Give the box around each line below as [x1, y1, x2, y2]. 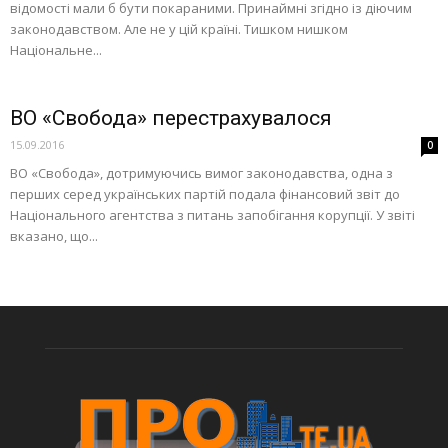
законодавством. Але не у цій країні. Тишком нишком [10, 19, 348, 38]
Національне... [10, 40, 102, 59]
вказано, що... [10, 226, 98, 245]
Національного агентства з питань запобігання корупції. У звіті [10, 205, 415, 224]
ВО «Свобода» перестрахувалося [10, 105, 332, 130]
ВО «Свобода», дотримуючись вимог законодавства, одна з [10, 163, 393, 182]
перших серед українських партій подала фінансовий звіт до [10, 184, 400, 203]
